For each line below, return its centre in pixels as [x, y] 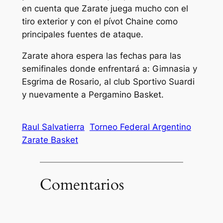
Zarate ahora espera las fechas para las [101, 56]
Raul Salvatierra [53, 127]
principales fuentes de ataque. [82, 35]
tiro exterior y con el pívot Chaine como [100, 22]
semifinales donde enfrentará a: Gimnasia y [109, 69]
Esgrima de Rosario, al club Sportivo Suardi [108, 82]
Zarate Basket [50, 140]
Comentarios [82, 184]
